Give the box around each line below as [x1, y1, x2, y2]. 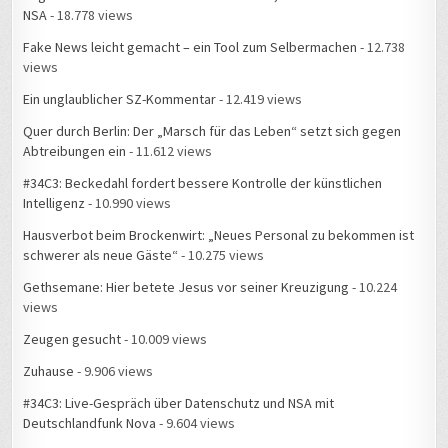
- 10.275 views [178, 246, 265, 265]
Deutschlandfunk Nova [23, 414, 157, 433]
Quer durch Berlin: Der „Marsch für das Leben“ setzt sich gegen [23, 122, 402, 141]
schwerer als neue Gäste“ [23, 246, 179, 265]
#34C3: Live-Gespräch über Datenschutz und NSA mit [23, 394, 335, 413]
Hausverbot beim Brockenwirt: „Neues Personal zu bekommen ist [23, 226, 415, 245]
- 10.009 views [121, 330, 208, 349]
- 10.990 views [85, 194, 172, 213]
